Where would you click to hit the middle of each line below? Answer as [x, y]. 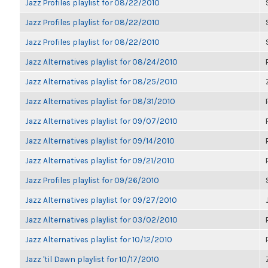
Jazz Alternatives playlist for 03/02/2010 [101, 220]
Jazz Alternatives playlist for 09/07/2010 [101, 121]
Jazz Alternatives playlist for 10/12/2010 [99, 239]
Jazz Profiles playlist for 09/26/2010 [92, 180]
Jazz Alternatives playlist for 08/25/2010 [101, 81]
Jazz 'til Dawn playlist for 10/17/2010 [92, 259]
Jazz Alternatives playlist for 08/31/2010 [100, 101]
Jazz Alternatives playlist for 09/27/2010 [101, 200]
